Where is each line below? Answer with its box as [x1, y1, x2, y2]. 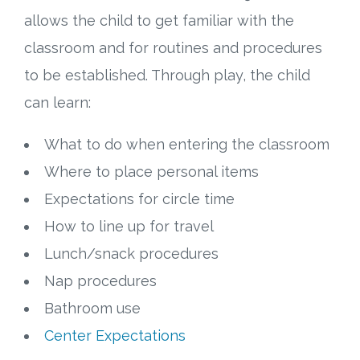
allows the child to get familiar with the [24, 12, 294, 30]
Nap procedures [44, 272, 157, 290]
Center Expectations [44, 327, 186, 345]
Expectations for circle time [44, 190, 235, 208]
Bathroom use [44, 300, 141, 317]
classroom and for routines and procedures [24, 39, 322, 57]
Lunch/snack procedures [44, 245, 219, 263]
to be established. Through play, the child [24, 67, 310, 84]
